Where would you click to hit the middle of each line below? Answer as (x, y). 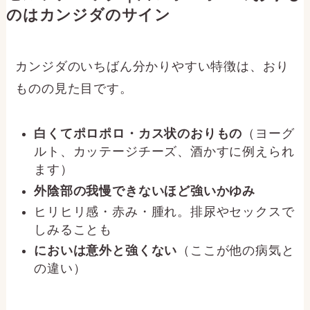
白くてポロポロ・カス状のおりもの (138, 134)
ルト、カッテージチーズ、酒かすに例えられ (164, 152)
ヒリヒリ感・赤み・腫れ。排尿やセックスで (164, 211)
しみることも (73, 229)
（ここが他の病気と (236, 251)
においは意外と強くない (106, 251)
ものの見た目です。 (74, 89)
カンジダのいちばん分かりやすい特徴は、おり (152, 67)
